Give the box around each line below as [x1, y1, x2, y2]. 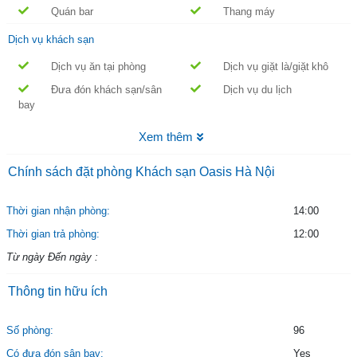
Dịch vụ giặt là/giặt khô [223, 61, 328, 73]
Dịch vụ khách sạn [8, 33, 94, 46]
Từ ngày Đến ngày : [6, 250, 98, 263]
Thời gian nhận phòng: [6, 204, 110, 217]
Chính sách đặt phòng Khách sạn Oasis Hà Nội [8, 165, 275, 179]
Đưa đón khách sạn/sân [51, 84, 162, 96]
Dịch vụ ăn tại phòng [51, 61, 146, 73]
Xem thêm [139, 130, 193, 144]
